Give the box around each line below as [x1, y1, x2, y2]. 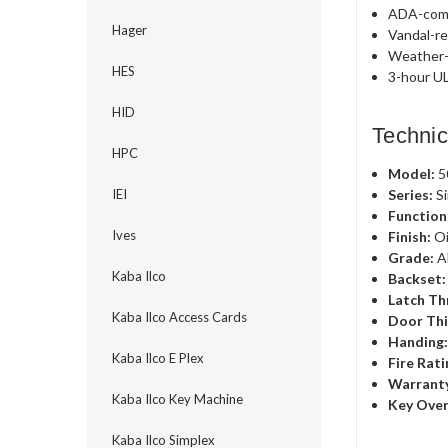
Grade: [388, 248, 435, 266]
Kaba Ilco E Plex [112, 350, 204, 366]
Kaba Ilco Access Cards [112, 309, 247, 325]
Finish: [388, 227, 432, 245]
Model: [388, 164, 436, 182]
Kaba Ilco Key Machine [112, 391, 243, 407]
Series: [388, 185, 434, 203]
